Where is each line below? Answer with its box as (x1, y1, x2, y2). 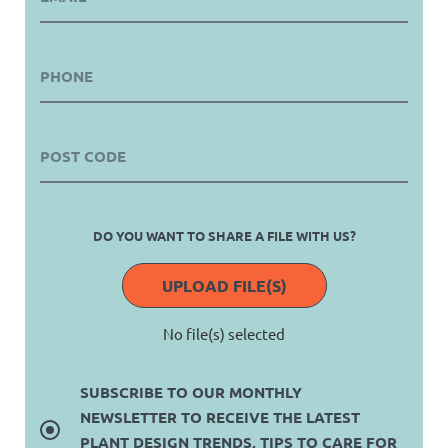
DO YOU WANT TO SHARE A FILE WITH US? (92, 227, 356, 245)
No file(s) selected (163, 324, 285, 344)
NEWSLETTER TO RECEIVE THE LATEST (80, 407, 360, 428)
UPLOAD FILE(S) (161, 274, 287, 296)
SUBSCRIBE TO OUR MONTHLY (80, 382, 302, 403)
